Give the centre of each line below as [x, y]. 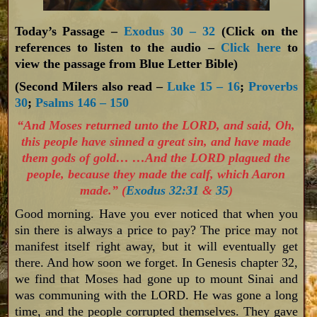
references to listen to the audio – [118, 48]
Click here [251, 48]
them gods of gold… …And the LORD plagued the [156, 158]
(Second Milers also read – [91, 87]
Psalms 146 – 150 [82, 103]
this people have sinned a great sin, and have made [156, 142]
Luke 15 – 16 [203, 87]
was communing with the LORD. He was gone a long [156, 295]
